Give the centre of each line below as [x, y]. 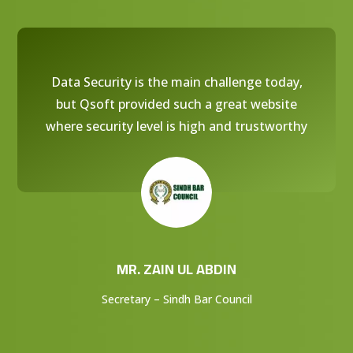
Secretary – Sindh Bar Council [176, 299]
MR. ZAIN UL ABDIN [176, 269]
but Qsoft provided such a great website [176, 104]
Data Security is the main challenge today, [176, 82]
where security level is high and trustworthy [176, 126]
